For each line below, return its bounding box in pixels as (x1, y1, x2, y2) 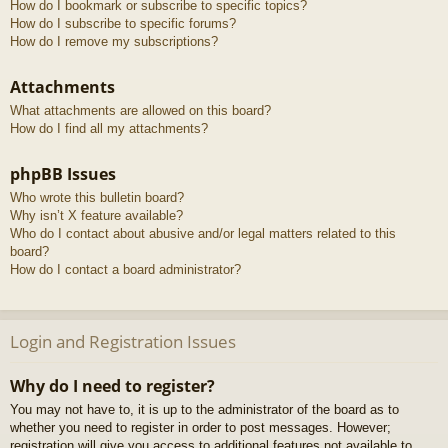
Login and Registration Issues (10, 330, 236, 354)
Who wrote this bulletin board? (10, 190, 184, 206)
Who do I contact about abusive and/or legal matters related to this (10, 226, 396, 242)
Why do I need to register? (10, 374, 215, 397)
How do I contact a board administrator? (10, 262, 241, 278)
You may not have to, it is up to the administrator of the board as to (10, 401, 399, 417)
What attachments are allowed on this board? (10, 103, 271, 119)
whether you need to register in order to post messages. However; (10, 419, 391, 435)
